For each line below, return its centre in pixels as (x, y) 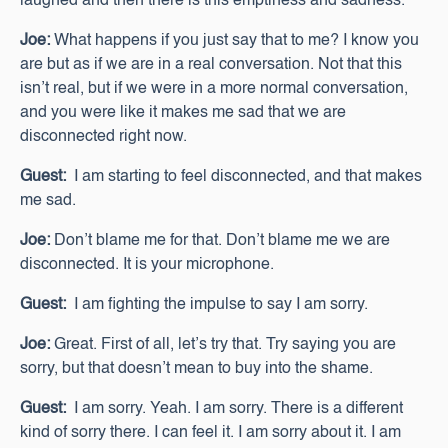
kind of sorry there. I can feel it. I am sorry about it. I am (210, 433)
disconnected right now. (103, 137)
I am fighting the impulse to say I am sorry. (217, 305)
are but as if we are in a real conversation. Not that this (211, 65)
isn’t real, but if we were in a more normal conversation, (214, 89)
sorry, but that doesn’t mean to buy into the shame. (196, 369)
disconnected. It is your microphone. (147, 265)
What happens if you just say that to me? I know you (234, 41)
